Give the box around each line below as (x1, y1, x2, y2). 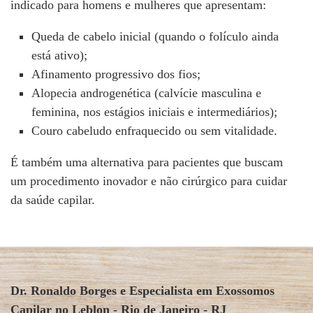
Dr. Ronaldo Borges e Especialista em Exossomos (10, 284, 275, 298)
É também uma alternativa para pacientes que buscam (10, 155, 283, 169)
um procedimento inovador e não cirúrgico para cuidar (10, 174, 287, 188)
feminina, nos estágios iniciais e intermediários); (31, 105, 277, 119)
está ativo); (31, 48, 87, 62)
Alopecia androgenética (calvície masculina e (31, 86, 261, 100)
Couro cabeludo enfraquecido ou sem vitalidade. (31, 124, 277, 138)
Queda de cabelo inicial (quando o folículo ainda (31, 29, 279, 43)
